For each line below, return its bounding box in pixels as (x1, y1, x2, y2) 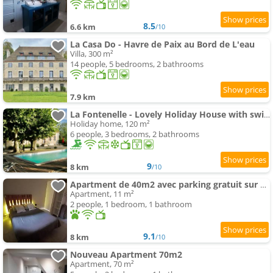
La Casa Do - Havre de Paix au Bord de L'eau (70, 38, 255, 51)
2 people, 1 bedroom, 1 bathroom (70, 199, 192, 210)
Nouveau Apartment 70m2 (70, 249, 182, 261)
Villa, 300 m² (70, 48, 113, 60)
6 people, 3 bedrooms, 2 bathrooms (70, 129, 199, 140)
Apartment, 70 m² (70, 258, 134, 270)
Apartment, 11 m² (70, 188, 134, 200)
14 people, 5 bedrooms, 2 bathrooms (70, 58, 204, 70)
